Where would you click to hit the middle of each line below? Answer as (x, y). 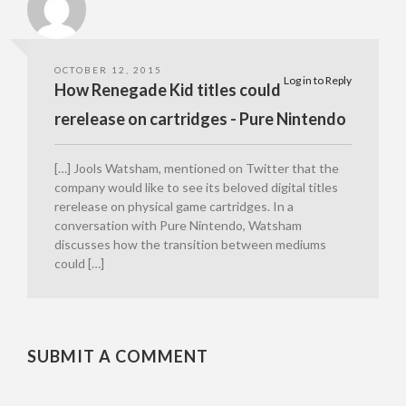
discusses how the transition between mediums (190, 245)
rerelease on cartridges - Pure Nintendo (200, 119)
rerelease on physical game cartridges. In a (174, 207)
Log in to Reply (318, 81)
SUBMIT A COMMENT (118, 357)
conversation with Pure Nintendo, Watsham (178, 226)
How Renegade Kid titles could (168, 90)
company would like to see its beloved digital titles (196, 188)
